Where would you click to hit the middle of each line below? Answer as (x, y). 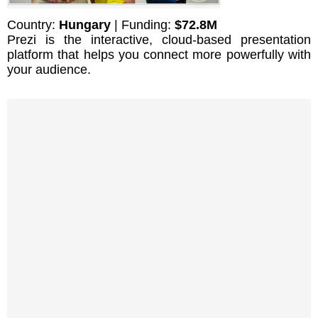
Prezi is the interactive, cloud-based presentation (159, 39)
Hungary (85, 24)
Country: (33, 24)
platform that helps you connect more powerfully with (159, 54)
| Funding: (143, 24)
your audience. (49, 69)
